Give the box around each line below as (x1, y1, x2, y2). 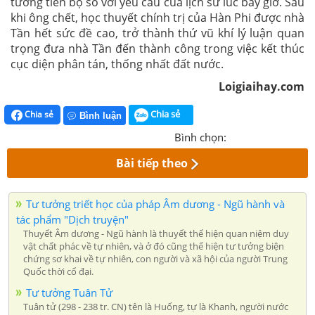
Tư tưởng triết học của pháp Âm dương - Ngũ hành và (26, 196, 285, 211)
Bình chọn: (174, 129, 226, 144)
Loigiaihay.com (219, 79, 304, 94)
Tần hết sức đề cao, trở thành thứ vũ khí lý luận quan (11, 25, 304, 41)
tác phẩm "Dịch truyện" (16, 212, 129, 226)
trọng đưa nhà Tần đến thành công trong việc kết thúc (11, 41, 304, 56)
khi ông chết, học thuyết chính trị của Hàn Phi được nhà (11, 10, 304, 25)
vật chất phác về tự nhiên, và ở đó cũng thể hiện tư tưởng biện (23, 239, 284, 252)
